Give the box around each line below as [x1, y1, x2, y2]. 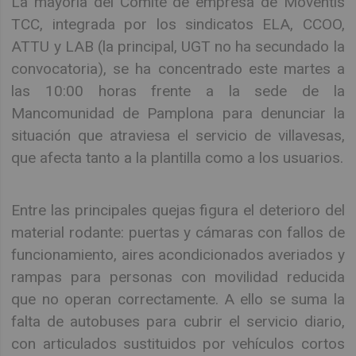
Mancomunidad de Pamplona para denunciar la [11, 104, 345, 122]
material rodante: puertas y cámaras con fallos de [11, 223, 345, 242]
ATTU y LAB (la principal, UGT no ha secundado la [11, 37, 345, 56]
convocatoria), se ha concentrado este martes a [11, 60, 345, 78]
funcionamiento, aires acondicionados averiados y [11, 246, 345, 265]
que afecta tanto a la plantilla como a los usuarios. [11, 149, 344, 167]
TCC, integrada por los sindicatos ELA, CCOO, [11, 15, 345, 33]
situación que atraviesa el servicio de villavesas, [11, 126, 345, 145]
